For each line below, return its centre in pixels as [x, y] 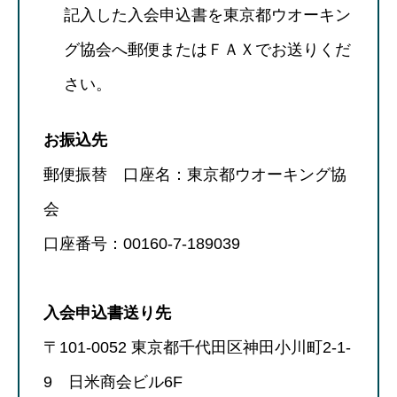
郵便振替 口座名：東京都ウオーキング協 [195, 174]
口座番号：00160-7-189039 [142, 243]
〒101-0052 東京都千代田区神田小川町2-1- [197, 347]
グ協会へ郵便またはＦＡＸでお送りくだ [208, 49]
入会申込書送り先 [107, 312]
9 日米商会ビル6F [113, 381]
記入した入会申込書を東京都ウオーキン [208, 15]
